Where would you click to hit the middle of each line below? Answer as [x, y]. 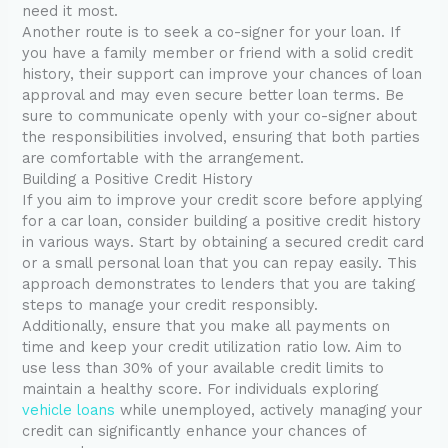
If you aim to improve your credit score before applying [222, 200]
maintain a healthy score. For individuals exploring [200, 389]
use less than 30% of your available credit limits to [203, 368]
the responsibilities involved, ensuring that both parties [221, 137]
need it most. [70, 11]
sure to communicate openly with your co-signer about [220, 116]
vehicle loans [69, 410]
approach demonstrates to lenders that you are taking [219, 284]
